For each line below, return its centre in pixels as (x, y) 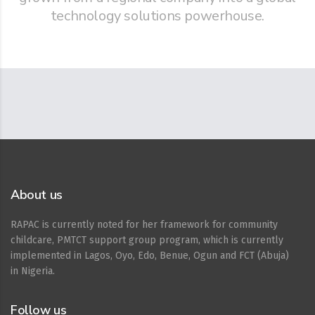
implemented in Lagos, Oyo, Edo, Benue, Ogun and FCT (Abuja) (150, 256)
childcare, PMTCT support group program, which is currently (147, 240)
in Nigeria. (33, 271)
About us (37, 195)
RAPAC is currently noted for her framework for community (144, 225)
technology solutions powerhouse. (157, 16)
